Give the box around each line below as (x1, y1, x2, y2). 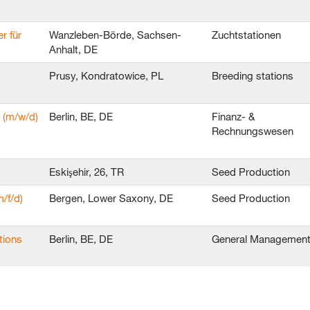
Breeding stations (212, 69, 293, 82)
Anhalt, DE (49, 43, 98, 55)
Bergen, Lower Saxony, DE (49, 192, 173, 204)
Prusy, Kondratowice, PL (49, 69, 163, 82)
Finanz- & (212, 110, 255, 122)
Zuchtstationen (212, 28, 281, 41)
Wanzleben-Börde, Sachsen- (49, 28, 181, 41)
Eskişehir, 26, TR (49, 165, 124, 178)
